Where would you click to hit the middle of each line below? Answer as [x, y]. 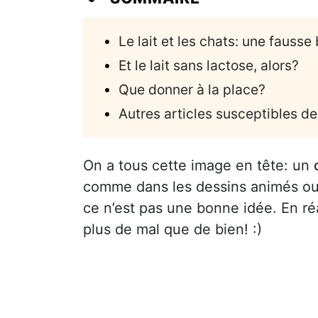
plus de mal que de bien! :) [172, 229]
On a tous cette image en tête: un [198, 165]
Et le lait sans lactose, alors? [209, 65]
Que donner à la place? [192, 89]
